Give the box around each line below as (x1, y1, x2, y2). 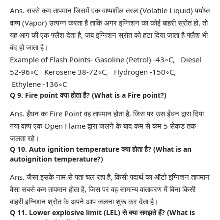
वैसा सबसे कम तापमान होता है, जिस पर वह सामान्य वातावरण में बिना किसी (10, 184, 195, 194)
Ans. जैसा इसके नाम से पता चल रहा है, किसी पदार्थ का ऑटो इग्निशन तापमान (10, 172, 210, 182)
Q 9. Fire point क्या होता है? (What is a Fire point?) (10, 90, 166, 100)
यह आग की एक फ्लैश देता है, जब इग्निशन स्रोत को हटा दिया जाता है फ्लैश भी (10, 30, 208, 40)
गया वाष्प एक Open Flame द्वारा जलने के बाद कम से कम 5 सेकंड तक (10, 120, 196, 131)
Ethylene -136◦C (10, 79, 67, 89)
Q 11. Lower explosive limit (10, 208, 104, 218)
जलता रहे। (10, 133, 39, 143)
